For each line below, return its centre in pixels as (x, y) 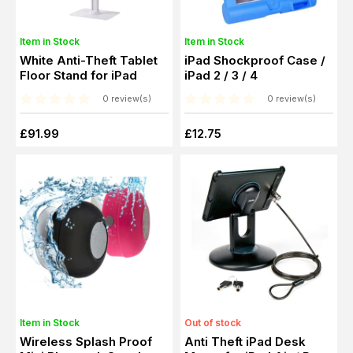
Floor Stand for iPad (78, 75)
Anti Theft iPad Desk (245, 341)
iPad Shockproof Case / (255, 60)
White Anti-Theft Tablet (89, 60)
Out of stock (213, 322)
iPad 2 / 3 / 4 (221, 75)
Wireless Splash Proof (86, 341)
